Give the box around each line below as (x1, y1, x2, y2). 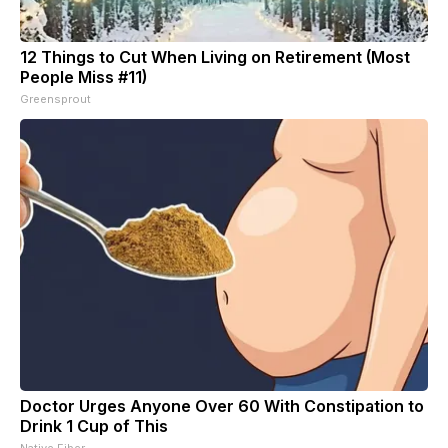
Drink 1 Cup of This (20, 415, 168, 436)
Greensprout (20, 91, 91, 106)
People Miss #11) (20, 66, 147, 87)
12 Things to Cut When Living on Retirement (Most (20, 46, 410, 67)
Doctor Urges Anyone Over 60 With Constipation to (20, 395, 424, 416)
